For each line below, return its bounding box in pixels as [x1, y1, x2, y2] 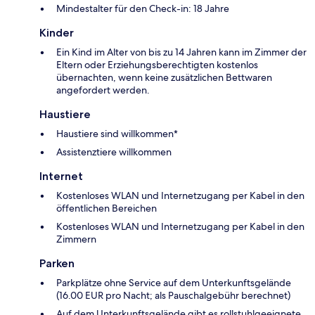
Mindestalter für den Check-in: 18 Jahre [56, 1, 229, 15]
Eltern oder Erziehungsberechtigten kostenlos [56, 58, 258, 71]
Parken [39, 256, 75, 270]
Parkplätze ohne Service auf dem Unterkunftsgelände [56, 276, 291, 289]
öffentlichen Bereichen [56, 201, 157, 214]
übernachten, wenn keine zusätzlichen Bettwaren [56, 70, 272, 84]
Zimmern [56, 232, 96, 245]
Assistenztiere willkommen [56, 145, 172, 158]
